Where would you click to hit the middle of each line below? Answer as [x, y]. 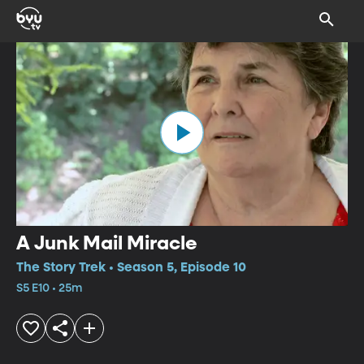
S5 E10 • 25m [49, 288]
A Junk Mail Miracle [107, 243]
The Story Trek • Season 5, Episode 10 [131, 268]
